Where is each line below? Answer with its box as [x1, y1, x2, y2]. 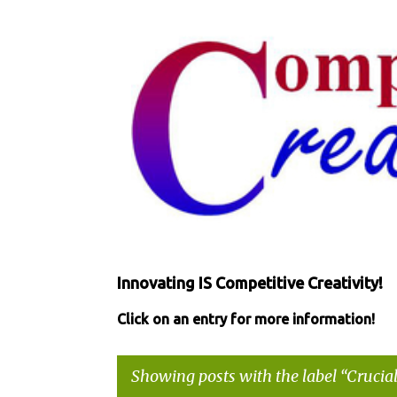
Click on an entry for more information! [116, 310, 375, 327]
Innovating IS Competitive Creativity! [116, 273, 383, 292]
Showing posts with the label [130, 365, 340, 386]
